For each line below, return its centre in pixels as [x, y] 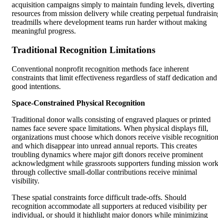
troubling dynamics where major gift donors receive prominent [107, 154]
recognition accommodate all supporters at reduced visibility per [109, 206]
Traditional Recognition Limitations [83, 50]
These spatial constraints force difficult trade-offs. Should [99, 197]
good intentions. [36, 86]
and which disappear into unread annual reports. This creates [104, 145]
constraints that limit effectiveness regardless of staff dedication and [114, 77]
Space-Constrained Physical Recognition [78, 103]
